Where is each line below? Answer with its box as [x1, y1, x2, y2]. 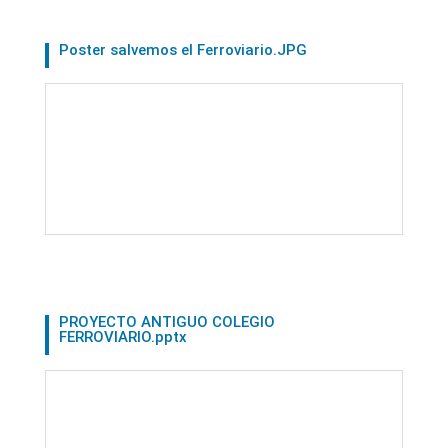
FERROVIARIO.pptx [58, 327, 187, 346]
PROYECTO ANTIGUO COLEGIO [58, 312, 275, 331]
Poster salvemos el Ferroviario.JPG [58, 40, 307, 59]
